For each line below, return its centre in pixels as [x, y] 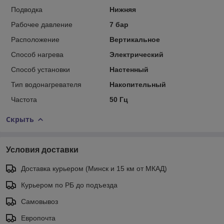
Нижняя [122, 9]
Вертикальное [134, 39]
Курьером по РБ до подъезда [69, 185]
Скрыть [20, 119]
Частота [24, 99]
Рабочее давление [42, 24]
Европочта [38, 218]
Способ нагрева [37, 54]
